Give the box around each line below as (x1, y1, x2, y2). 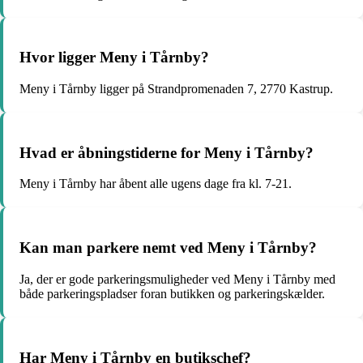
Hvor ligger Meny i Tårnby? (19, 49, 209, 66)
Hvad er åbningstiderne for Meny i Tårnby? (19, 143, 314, 161)
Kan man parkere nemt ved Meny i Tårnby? (19, 239, 317, 257)
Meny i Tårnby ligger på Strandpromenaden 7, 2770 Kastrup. (19, 81, 333, 96)
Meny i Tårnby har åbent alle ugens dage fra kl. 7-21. (19, 177, 292, 191)
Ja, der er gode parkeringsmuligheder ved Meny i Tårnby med (19, 271, 335, 286)
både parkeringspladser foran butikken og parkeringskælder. (19, 286, 325, 301)
